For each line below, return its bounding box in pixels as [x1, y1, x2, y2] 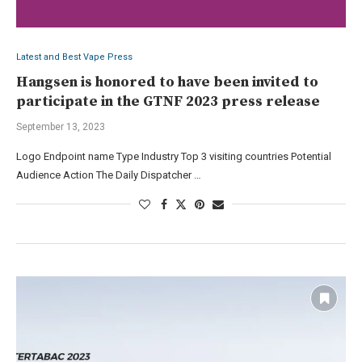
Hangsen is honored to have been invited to [16, 72, 318, 91]
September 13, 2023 [16, 120, 105, 133]
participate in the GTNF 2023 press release [16, 91, 320, 111]
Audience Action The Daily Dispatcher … [16, 168, 201, 181]
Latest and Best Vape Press [16, 51, 133, 62]
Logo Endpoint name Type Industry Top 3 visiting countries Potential [16, 149, 331, 162]
